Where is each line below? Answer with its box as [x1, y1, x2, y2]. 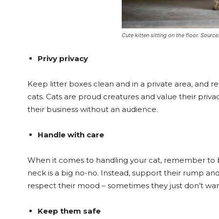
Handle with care [38, 130, 104, 139]
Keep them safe [38, 206, 101, 216]
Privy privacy [38, 54, 88, 63]
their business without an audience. [27, 105, 158, 114]
